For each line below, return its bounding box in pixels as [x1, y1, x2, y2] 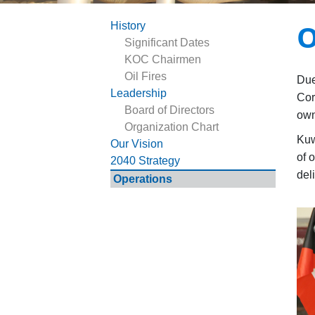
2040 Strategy [110, 155, 180, 167]
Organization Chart [124, 121, 219, 134]
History [110, 20, 146, 32]
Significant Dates [124, 37, 210, 49]
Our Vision [110, 138, 163, 150]
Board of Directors [124, 104, 214, 117]
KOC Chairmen [124, 53, 201, 66]
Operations [113, 173, 172, 186]
